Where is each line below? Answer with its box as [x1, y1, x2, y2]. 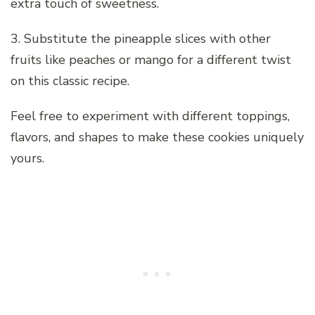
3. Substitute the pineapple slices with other [11, 30, 271, 47]
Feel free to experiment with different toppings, [11, 107, 290, 124]
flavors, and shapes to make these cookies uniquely [11, 128, 304, 146]
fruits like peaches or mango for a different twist [11, 51, 291, 68]
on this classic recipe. [11, 72, 129, 89]
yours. [11, 149, 44, 167]
